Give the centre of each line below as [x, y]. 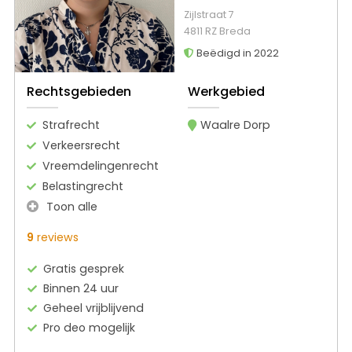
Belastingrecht [83, 187]
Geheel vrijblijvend [94, 308]
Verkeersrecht [81, 146]
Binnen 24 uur [81, 289]
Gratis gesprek [84, 269]
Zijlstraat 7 [209, 14]
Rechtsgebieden [79, 92]
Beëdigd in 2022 [236, 53]
